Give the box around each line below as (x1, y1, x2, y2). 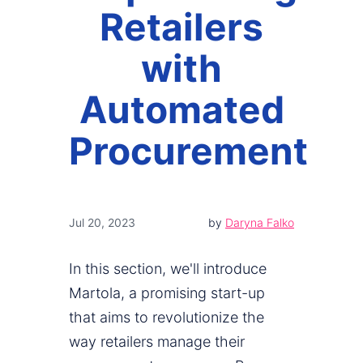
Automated (79, 87, 284, 133)
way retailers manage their (69, 333, 245, 351)
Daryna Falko (225, 216, 294, 230)
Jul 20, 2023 (69, 216, 135, 230)
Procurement (69, 128, 308, 174)
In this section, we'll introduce (69, 260, 267, 278)
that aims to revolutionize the (69, 309, 264, 327)
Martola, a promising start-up (69, 284, 265, 302)
